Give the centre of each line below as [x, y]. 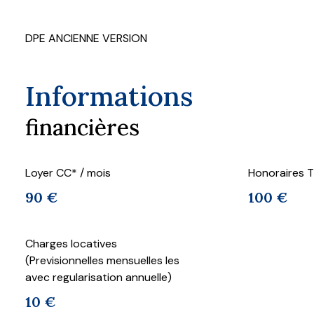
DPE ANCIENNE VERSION [86, 39]
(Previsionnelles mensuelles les [102, 261]
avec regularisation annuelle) [98, 278]
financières [82, 128]
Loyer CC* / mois [68, 173]
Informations [109, 96]
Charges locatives [71, 244]
